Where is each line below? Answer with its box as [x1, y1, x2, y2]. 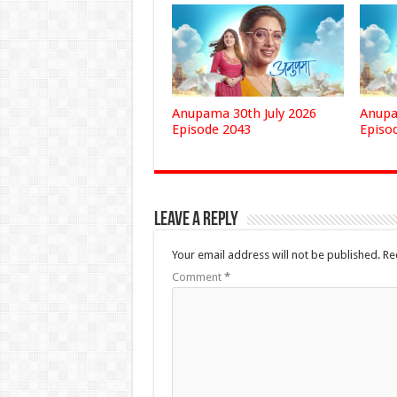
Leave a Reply [153, 209, 238, 230]
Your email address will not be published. [171, 247, 380, 261]
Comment [171, 269, 224, 284]
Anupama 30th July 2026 [171, 105, 316, 121]
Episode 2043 [171, 121, 251, 137]
